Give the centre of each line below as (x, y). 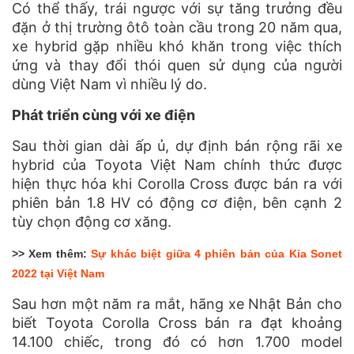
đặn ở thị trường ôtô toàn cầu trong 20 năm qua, (177, 27)
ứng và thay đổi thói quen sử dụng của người (177, 65)
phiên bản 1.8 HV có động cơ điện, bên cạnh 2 (177, 202)
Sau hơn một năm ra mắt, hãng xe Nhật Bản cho (177, 303)
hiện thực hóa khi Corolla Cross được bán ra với (177, 183)
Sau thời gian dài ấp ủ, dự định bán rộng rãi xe (177, 145)
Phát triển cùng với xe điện (104, 115)
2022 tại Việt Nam (58, 273)
